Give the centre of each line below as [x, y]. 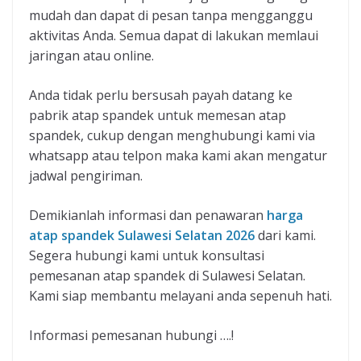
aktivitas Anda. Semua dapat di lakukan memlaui [174, 36]
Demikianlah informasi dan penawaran [148, 216]
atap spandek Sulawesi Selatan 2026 [142, 236]
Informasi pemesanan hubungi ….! [131, 336]
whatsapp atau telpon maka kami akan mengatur [178, 156]
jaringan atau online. [91, 56]
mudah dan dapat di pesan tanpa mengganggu [171, 16]
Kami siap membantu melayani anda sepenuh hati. [180, 296]
